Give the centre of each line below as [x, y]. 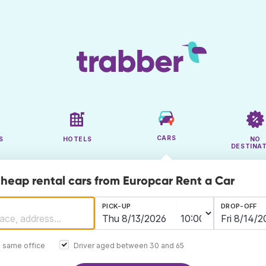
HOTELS [77, 140]
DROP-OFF [239, 206]
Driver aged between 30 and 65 [129, 245]
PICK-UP [117, 206]
